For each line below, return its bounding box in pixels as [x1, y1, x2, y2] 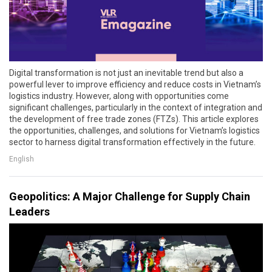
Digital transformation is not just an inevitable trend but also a [9, 68, 243, 78]
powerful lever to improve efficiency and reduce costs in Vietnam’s [9, 80, 261, 90]
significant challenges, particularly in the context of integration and [9, 103, 262, 113]
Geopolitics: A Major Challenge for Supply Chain [9, 190, 250, 203]
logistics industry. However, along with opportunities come [9, 91, 229, 101]
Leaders [9, 205, 50, 219]
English [9, 154, 34, 163]
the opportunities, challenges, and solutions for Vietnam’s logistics [9, 126, 260, 136]
